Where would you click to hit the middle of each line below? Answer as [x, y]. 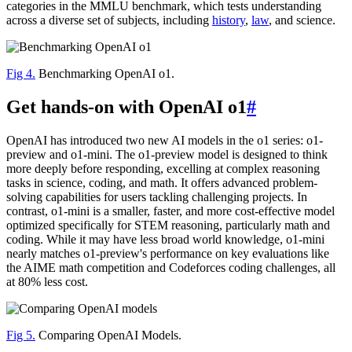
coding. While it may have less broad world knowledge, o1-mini [165, 240]
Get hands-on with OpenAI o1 [126, 107]
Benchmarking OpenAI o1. [105, 74]
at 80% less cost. [47, 282]
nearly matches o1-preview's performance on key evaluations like [168, 254]
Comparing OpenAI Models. [108, 335]
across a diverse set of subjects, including [109, 20]
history [229, 20]
